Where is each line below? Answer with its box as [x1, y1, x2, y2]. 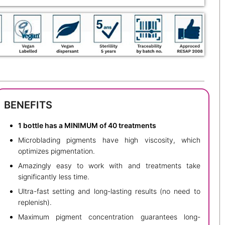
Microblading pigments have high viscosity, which [18, 135, 200, 144]
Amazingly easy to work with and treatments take [18, 161, 200, 170]
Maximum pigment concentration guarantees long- [18, 212, 200, 221]
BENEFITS [4, 99, 52, 111]
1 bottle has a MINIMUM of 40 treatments [18, 121, 156, 130]
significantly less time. [18, 172, 89, 181]
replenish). [18, 197, 52, 206]
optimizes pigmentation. [18, 146, 95, 155]
